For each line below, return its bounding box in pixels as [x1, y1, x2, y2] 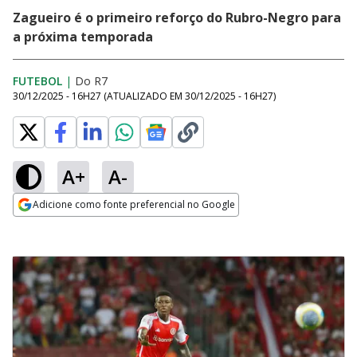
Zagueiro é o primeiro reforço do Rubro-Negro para [13, 9, 341, 26]
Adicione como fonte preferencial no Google [33, 198, 235, 211]
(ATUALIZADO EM [104, 89, 185, 103]
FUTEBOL [13, 73, 62, 88]
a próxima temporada [13, 28, 153, 45]
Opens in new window [13, 218, 143, 235]
